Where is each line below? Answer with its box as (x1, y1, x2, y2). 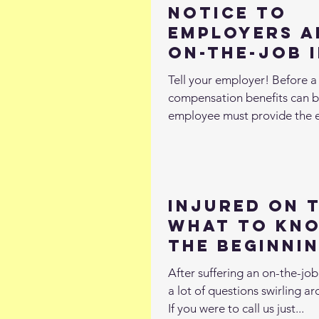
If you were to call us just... (168, 301, 304, 316)
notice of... (168, 126, 223, 140)
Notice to (168, 3, 287, 23)
